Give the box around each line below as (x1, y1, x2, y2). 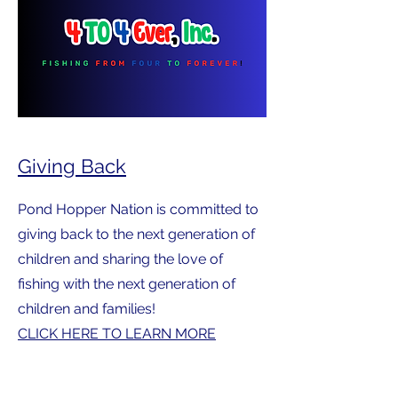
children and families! (18, 299, 159, 317)
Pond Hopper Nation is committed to (18, 200, 259, 218)
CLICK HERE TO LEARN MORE (18, 324, 216, 342)
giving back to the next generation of (18, 225, 255, 243)
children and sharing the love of (18, 250, 223, 267)
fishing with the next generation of (18, 275, 235, 292)
